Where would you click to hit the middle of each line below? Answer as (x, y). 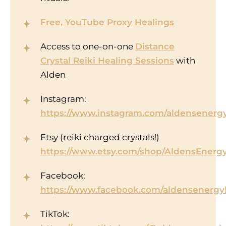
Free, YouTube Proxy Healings (107, 22)
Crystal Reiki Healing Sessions (107, 61)
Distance (155, 47)
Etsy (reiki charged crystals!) (100, 137)
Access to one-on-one (88, 47)
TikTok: (55, 214)
